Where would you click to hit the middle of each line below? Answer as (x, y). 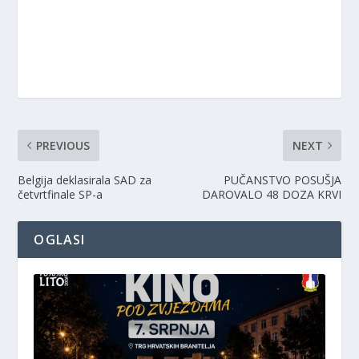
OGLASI (60, 239)
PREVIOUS (63, 145)
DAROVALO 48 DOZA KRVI (271, 194)
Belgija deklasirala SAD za (85, 179)
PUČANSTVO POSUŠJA (282, 179)
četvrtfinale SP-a (61, 194)
